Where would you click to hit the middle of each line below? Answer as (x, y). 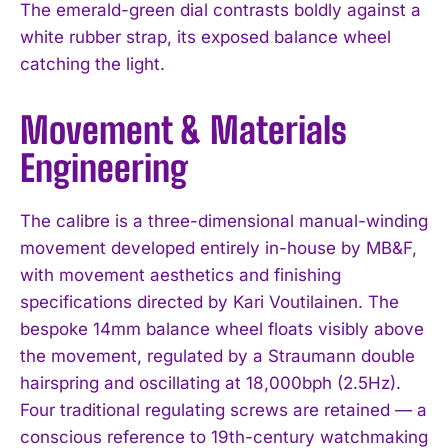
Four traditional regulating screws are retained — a (223, 409)
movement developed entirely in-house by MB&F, (218, 247)
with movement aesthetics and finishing (180, 274)
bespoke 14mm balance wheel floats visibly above (222, 328)
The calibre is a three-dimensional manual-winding (224, 220)
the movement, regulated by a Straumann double (217, 355)
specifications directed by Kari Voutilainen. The (209, 301)
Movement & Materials (183, 130)
